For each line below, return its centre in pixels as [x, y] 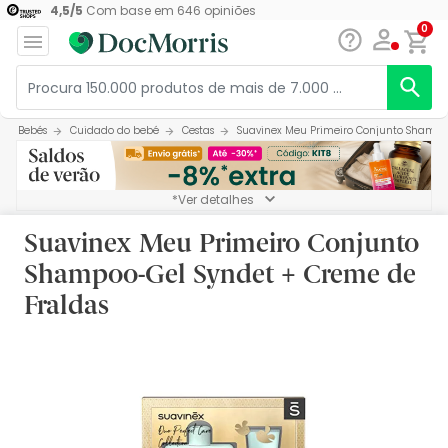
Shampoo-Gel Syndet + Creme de [220, 273]
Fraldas [66, 304]
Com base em [129, 11]
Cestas [198, 131]
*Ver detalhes [213, 200]
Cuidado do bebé [114, 131]
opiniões [228, 11]
